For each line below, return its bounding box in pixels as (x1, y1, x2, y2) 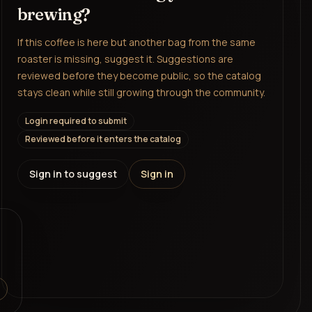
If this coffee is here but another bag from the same (17, 36, 256, 49)
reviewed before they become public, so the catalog (17, 69, 261, 83)
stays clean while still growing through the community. (17, 86, 265, 100)
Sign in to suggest (29, 167, 117, 181)
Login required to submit (24, 115, 127, 127)
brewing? (17, 4, 91, 25)
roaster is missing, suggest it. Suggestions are (17, 52, 233, 66)
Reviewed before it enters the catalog (24, 133, 181, 146)
